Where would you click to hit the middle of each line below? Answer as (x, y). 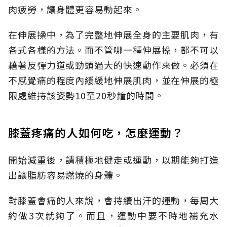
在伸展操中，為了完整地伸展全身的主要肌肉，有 (113, 35)
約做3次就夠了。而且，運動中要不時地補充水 (113, 216)
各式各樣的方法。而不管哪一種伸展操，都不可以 (113, 50)
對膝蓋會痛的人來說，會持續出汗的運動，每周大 (113, 200)
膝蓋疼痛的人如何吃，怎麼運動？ (96, 133)
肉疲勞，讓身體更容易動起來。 (75, 9)
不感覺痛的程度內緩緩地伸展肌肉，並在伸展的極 (113, 80)
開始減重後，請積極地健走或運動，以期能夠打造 (113, 160)
